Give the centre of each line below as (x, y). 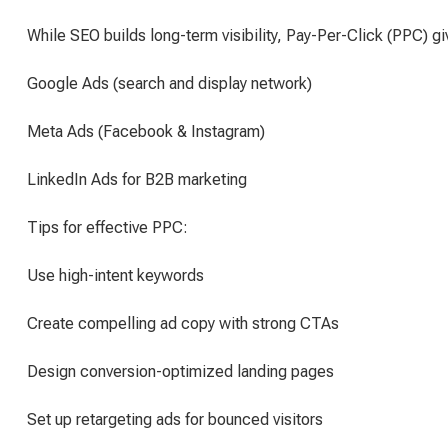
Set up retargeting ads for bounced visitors (175, 419)
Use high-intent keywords (115, 275)
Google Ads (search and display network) (169, 83)
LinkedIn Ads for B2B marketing (137, 179)
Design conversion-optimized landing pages (180, 371)
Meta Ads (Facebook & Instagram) (146, 131)
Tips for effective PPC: (107, 227)
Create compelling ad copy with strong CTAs (183, 323)
